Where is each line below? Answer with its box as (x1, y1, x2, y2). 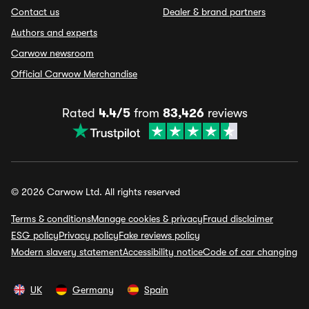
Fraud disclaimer (203, 213, 273, 224)
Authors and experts (11, 27, 97, 38)
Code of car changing (203, 246, 297, 257)
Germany (72, 284, 114, 295)
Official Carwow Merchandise (11, 68, 137, 79)
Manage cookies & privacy (91, 213, 203, 224)
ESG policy (11, 230, 59, 241)
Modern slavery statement (11, 246, 123, 257)
